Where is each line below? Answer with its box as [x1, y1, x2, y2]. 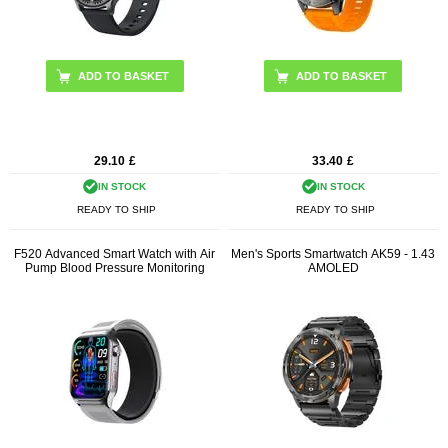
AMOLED [307, 260, 359, 275]
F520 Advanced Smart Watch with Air [14, 246, 216, 261]
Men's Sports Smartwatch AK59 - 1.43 [231, 246, 436, 261]
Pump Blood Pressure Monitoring [24, 260, 205, 275]
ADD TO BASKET [77, 69, 169, 82]
